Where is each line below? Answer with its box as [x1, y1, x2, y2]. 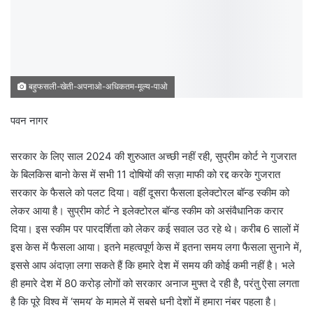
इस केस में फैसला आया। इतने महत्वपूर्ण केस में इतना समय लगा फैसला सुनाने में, [10, 240, 302, 254]
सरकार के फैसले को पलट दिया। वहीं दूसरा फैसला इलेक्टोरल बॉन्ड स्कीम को [10, 186, 289, 200]
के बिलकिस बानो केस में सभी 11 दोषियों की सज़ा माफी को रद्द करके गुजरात [10, 168, 280, 182]
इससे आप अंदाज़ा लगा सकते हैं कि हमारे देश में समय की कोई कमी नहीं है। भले [10, 259, 295, 272]
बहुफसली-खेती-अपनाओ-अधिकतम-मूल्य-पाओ [27, 82, 168, 92]
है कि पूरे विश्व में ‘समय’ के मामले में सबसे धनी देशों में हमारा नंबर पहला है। [10, 295, 277, 309]
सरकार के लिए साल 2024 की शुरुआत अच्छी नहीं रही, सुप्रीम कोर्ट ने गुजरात [10, 150, 296, 163]
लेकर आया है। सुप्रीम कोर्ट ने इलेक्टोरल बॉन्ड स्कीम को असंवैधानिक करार [10, 204, 284, 218]
